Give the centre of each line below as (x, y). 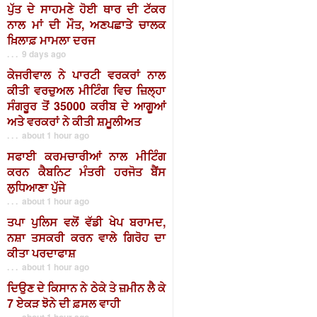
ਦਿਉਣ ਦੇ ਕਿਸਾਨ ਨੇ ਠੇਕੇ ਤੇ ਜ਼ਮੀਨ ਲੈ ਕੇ (86, 287)
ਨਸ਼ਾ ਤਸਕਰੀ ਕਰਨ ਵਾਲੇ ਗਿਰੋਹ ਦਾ (86, 237)
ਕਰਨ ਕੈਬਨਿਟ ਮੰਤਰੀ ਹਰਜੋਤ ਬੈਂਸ (86, 171)
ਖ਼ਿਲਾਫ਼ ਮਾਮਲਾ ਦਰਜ (51, 40)
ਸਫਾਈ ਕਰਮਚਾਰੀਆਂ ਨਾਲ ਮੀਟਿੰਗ (86, 156)
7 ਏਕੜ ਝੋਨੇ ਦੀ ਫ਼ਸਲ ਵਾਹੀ (64, 303)
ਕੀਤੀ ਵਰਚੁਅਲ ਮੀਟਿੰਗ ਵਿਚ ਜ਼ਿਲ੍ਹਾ (86, 90)
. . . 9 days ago (36, 53)
